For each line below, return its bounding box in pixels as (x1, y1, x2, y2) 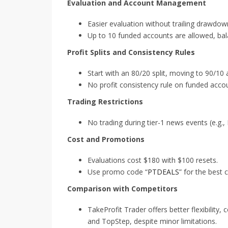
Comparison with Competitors (67, 184, 178, 194)
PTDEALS (148, 167, 179, 177)
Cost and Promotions (67, 134, 145, 145)
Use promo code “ (88, 167, 148, 177)
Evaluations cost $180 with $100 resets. (88, 155, 218, 165)
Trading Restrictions (67, 97, 143, 107)
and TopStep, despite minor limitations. (88, 216, 217, 226)
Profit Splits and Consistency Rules (67, 47, 195, 58)
